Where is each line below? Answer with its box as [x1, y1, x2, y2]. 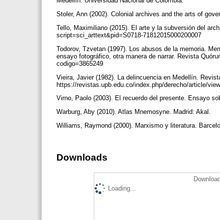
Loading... [108, 185, 136, 192]
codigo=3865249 [56, 59, 105, 67]
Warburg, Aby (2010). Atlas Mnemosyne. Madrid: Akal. [56, 108, 213, 116]
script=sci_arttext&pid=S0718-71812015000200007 [56, 31, 203, 39]
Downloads [56, 152, 108, 163]
